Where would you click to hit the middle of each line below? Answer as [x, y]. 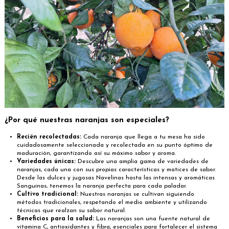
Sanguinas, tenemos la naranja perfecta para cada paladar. [102, 186]
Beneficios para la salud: [55, 219]
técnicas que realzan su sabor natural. [71, 211]
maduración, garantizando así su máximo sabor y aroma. [96, 154]
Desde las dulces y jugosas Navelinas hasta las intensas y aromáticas [116, 178]
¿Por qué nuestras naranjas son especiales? [87, 120]
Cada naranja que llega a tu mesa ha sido [143, 137]
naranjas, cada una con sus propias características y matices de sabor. [116, 170]
